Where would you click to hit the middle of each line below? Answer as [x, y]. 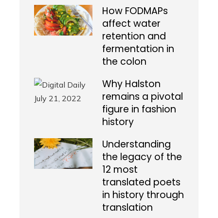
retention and [134, 36]
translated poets [141, 182]
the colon [124, 62]
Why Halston [131, 84]
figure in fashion [139, 109]
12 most [120, 170]
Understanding [136, 145]
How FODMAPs [135, 11]
